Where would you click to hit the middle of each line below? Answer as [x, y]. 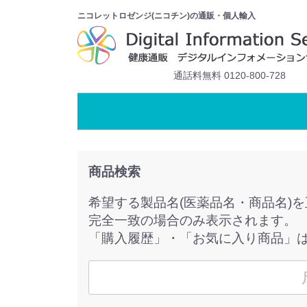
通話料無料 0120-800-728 [230, 75]
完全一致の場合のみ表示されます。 [193, 221]
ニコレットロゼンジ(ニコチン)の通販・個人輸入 [167, 16]
